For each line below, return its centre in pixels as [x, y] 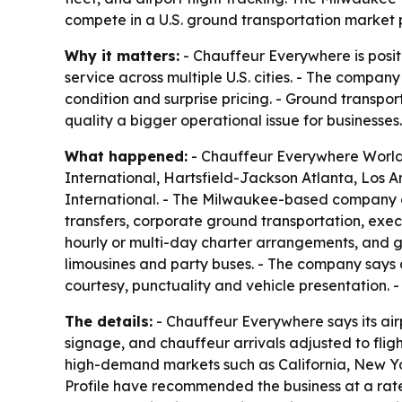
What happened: [126, 157]
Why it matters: [122, 56]
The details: [109, 322]
